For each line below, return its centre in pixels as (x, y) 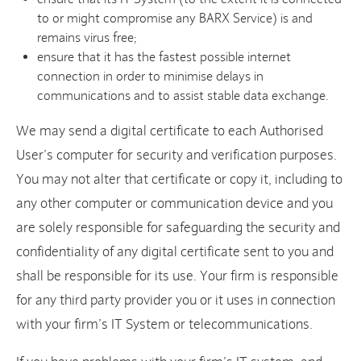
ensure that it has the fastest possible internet (164, 57)
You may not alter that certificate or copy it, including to (179, 180)
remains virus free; (89, 38)
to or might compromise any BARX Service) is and (175, 19)
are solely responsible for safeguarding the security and (178, 228)
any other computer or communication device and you (174, 204)
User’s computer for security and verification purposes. (176, 156)
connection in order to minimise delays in (151, 77)
